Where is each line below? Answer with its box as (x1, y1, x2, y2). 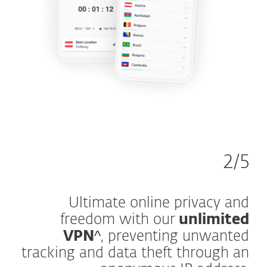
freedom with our (60, 212, 175, 227)
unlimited (175, 212, 249, 227)
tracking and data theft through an (21, 246, 249, 260)
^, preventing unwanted (94, 229, 249, 244)
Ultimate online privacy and (69, 195, 249, 210)
